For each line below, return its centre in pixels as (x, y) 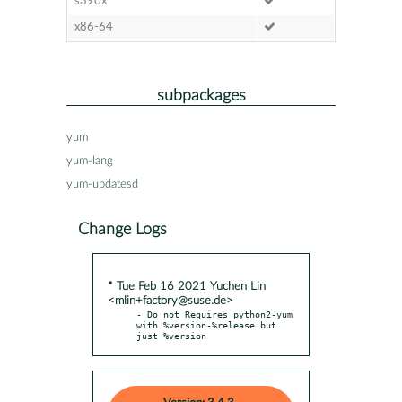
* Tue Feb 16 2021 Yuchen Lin (187, 286)
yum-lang (90, 161)
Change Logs (122, 229)
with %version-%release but (206, 324)
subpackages (201, 95)
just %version (171, 335)
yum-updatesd (102, 184)
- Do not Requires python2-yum (214, 314)
